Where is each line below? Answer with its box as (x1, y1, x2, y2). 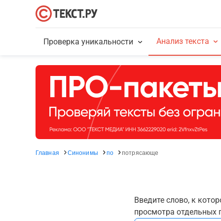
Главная (36, 148, 59, 156)
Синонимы (67, 148, 98, 156)
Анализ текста (156, 37, 209, 46)
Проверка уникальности (43, 37, 134, 46)
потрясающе (122, 148, 159, 156)
